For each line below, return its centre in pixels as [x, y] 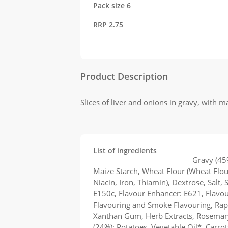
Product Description [124, 76]
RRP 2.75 [108, 25]
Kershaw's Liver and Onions [142, 160]
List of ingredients [125, 150]
